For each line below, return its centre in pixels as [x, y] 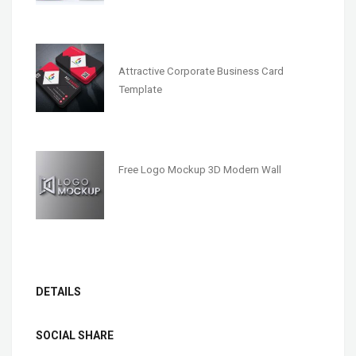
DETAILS [58, 291]
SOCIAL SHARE [75, 335]
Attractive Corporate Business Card [201, 71]
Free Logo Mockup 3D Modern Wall [199, 169]
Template [140, 89]
